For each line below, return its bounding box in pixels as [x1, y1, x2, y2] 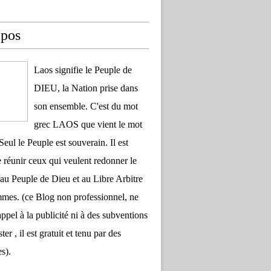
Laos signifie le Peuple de [34, 65, 132, 75]
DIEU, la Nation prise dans [34, 83, 138, 93]
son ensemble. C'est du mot [34, 101, 138, 111]
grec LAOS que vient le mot [34, 119, 142, 129]
